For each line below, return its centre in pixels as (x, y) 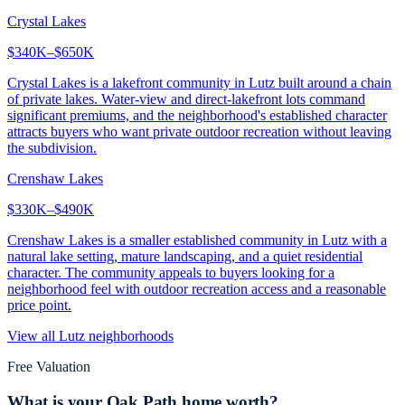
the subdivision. (52, 147)
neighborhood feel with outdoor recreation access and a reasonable (197, 288)
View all (33, 335)
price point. (39, 305)
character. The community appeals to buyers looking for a (171, 272)
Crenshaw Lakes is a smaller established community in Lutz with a (197, 240)
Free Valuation (49, 366)
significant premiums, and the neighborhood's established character (197, 115)
